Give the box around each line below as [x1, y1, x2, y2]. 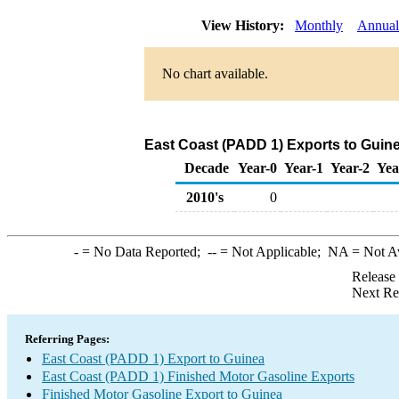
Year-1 [284, 160, 323, 175]
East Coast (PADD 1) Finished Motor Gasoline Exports [42, 369, 354, 384]
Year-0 [238, 160, 277, 175]
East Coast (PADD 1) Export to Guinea [42, 351, 265, 366]
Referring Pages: [25, 332, 110, 346]
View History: [198, 18, 291, 33]
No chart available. [162, 66, 268, 81]
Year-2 [330, 160, 370, 175]
